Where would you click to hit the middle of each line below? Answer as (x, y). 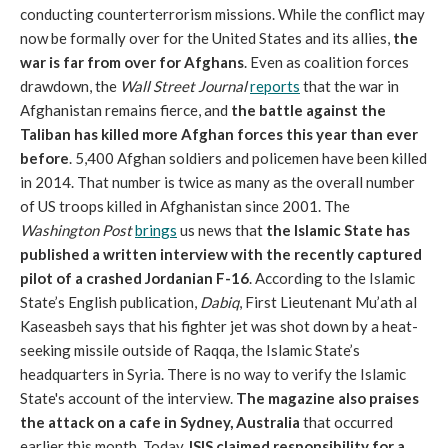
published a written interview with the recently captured (221, 254)
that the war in (349, 86)
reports (275, 86)
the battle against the (308, 110)
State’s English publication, (110, 302)
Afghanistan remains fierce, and (125, 110)
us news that (220, 230)
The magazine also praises (327, 398)
